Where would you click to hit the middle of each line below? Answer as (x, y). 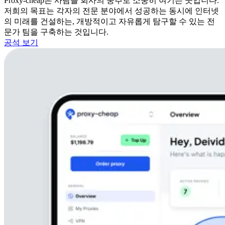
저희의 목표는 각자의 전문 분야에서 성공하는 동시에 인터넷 (111, 11)
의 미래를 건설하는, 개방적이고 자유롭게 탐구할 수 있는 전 (109, 21)
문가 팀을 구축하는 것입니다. (56, 32)
